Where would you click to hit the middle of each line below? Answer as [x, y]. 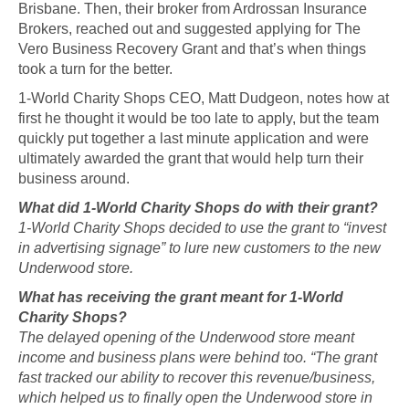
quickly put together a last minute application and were [194, 138]
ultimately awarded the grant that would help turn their [191, 158]
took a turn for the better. [95, 69]
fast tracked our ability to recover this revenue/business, [197, 378]
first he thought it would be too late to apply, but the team [199, 118]
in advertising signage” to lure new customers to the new [199, 248]
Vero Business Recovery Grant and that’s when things [192, 49]
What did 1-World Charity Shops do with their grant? [198, 208]
